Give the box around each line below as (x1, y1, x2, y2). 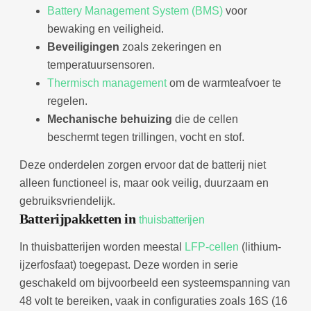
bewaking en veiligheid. (47, 22, 164, 35)
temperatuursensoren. (47, 58, 155, 71)
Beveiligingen (47, 40, 119, 53)
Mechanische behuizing (47, 112, 172, 125)
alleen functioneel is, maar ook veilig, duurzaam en (19, 176, 269, 189)
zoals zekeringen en (119, 40, 221, 53)
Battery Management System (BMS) (47, 4, 223, 17)
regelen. (47, 94, 87, 107)
